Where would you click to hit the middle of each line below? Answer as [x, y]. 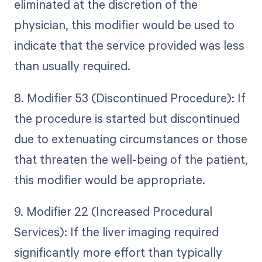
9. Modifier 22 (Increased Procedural [113, 211]
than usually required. [72, 66]
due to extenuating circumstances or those [130, 138]
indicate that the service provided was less [129, 45]
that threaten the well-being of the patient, [131, 159]
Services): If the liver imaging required [116, 231]
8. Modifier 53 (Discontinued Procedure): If [130, 97]
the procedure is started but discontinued [127, 118]
